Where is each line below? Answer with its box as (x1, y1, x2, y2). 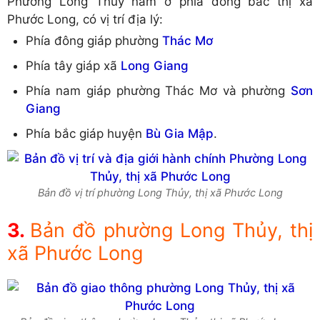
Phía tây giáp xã (25, 59, 121, 74)
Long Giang (120, 59, 189, 74)
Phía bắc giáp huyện (25, 126, 146, 141)
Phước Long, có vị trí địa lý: (7, 11, 163, 26)
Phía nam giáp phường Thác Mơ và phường (25, 84, 291, 99)
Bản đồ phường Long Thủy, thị (30, 218, 314, 242)
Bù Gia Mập (145, 126, 214, 141)
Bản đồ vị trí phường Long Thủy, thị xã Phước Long (37, 186, 283, 200)
